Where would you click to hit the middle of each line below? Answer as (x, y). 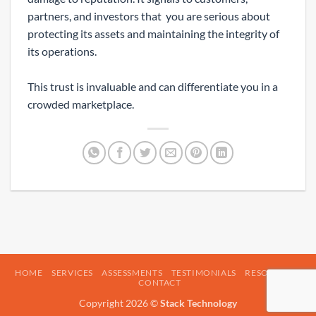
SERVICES (73, 272)
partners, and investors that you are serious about (149, 16)
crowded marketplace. (81, 104)
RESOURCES (271, 272)
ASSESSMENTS (132, 272)
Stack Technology (199, 303)
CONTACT (160, 282)
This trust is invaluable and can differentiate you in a (153, 86)
